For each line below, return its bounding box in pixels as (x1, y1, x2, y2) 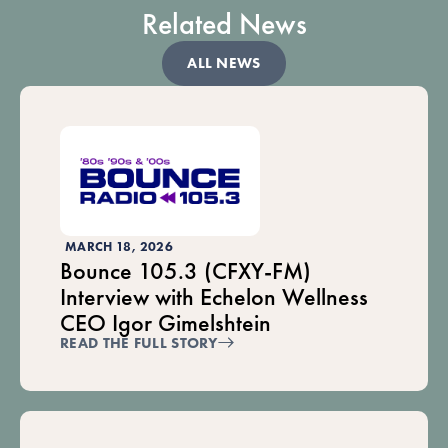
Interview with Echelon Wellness (60, 281, 368, 313)
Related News (141, 5, 307, 44)
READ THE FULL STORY (60, 333, 218, 354)
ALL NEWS (187, 53, 261, 74)
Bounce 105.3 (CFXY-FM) (60, 255, 311, 287)
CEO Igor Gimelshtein (60, 307, 271, 339)
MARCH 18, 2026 (65, 238, 173, 256)
